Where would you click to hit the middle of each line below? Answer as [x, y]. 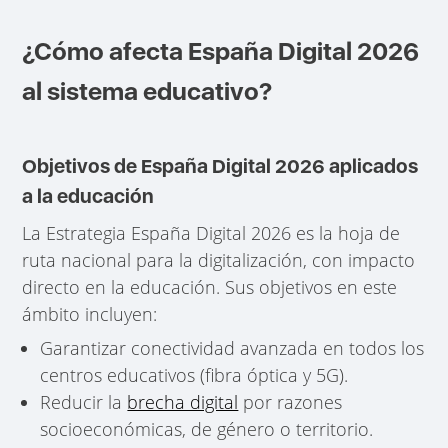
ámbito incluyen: [90, 314]
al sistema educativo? [147, 90]
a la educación [88, 195]
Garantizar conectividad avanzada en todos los [232, 348]
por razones [290, 402]
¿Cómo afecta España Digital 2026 [221, 50]
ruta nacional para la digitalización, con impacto [219, 260]
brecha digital [183, 402]
